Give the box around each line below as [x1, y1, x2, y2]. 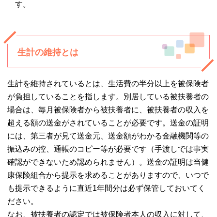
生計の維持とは [17, 47, 78, 58]
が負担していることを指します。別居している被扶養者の [7, 93, 209, 101]
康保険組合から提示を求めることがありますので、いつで [7, 171, 209, 180]
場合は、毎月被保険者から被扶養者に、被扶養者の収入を [7, 106, 209, 114]
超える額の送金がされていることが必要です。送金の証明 [7, 119, 209, 127]
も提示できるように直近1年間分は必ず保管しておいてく [7, 184, 205, 193]
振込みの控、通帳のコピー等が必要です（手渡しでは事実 [7, 145, 209, 154]
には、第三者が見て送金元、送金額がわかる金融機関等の [7, 132, 209, 140]
